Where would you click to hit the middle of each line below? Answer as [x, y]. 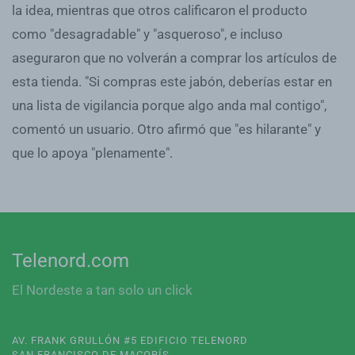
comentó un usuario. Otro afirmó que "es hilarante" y [166, 129]
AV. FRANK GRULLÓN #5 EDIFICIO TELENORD [130, 340]
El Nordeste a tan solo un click [102, 290]
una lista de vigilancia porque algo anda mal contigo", [169, 105]
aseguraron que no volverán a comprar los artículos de [174, 57]
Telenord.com [71, 261]
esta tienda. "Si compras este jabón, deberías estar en [172, 81]
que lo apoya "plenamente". [92, 153]
